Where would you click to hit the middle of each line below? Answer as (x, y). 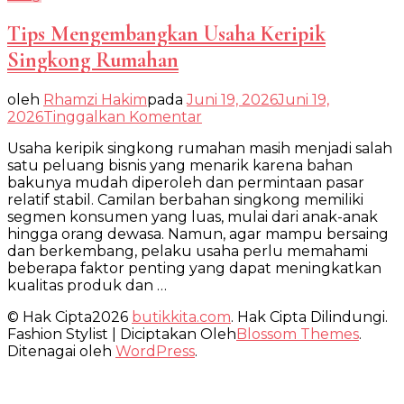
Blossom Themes (298, 334)
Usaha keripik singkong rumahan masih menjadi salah (200, 148)
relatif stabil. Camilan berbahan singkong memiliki (185, 199)
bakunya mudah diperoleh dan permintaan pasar (186, 182)
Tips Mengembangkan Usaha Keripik (166, 33)
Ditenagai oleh (61, 351)
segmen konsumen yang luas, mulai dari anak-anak (193, 216)
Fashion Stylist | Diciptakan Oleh (122, 334)
